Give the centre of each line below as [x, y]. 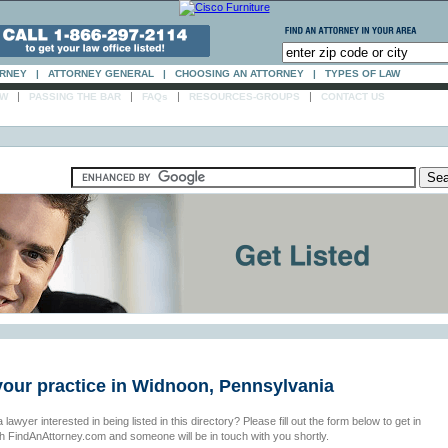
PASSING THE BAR [75, 96]
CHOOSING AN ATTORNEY [239, 73]
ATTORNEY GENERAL [101, 73]
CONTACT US [353, 96]
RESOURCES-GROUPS [244, 96]
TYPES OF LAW [362, 73]
